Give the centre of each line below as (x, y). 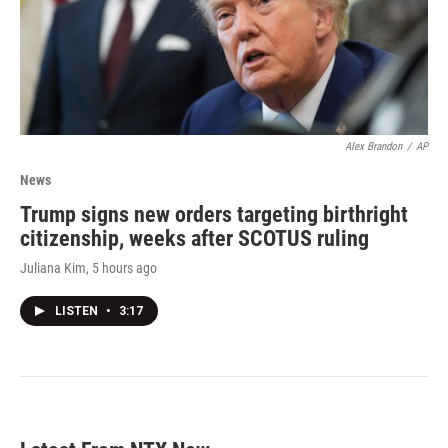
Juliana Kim (53, 267)
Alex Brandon (373, 146)
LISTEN (78, 310)
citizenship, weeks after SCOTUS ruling (194, 238)
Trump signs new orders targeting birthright (214, 214)
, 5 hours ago (121, 267)
